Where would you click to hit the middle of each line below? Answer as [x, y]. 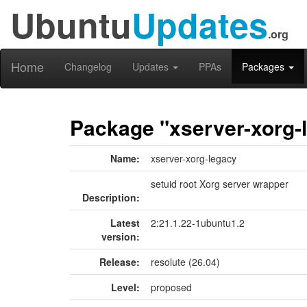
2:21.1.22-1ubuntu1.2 [198, 223]
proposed [171, 287]
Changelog [88, 66]
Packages [265, 66]
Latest [125, 223]
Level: [125, 287]
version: [121, 236]
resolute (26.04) [185, 262]
